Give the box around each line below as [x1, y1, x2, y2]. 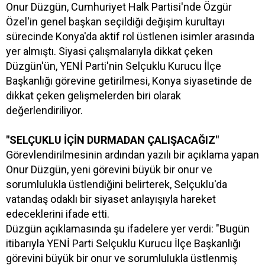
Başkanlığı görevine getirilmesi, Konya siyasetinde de [6, 74, 252, 87]
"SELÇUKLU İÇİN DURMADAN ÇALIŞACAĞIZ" [6, 133, 219, 146]
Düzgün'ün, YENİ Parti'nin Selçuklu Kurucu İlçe [6, 59, 221, 72]
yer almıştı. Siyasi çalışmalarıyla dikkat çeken [6, 44, 213, 57]
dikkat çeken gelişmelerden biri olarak [6, 89, 181, 102]
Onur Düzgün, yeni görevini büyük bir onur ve [6, 163, 212, 176]
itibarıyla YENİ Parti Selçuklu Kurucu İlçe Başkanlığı [6, 237, 241, 250]
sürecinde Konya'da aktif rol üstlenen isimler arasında [6, 30, 254, 43]
